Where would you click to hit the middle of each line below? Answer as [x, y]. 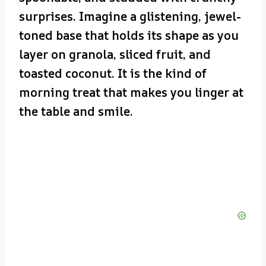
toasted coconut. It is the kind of [113, 73]
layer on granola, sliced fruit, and [115, 54]
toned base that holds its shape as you [129, 35]
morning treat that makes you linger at [131, 92]
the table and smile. [76, 111]
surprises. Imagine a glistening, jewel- [130, 16]
